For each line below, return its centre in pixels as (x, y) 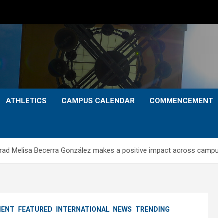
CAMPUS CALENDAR (98, 101)
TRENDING (153, 209)
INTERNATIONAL (83, 209)
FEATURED (35, 209)
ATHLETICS (26, 101)
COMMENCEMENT (181, 101)
